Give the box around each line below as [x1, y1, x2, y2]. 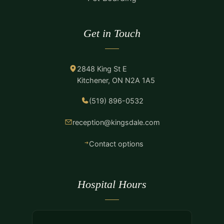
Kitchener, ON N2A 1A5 [77, 75, 155, 85]
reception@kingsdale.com [72, 117, 160, 127]
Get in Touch [83, 26, 140, 39]
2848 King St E [77, 64, 127, 73]
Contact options [88, 139, 143, 148]
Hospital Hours [77, 177, 146, 190]
